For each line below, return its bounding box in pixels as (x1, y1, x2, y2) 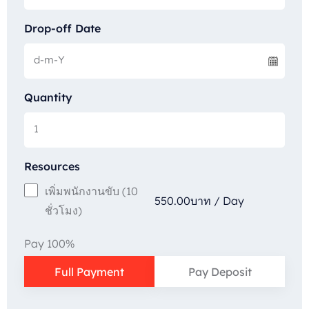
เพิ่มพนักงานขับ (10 (45, 184, 138, 199)
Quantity (24, 90, 72, 105)
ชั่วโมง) (45, 203, 82, 218)
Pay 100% (24, 237, 75, 251)
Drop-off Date (24, 21, 101, 36)
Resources (24, 159, 80, 174)
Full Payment (54, 264, 124, 279)
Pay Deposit (188, 264, 252, 279)
